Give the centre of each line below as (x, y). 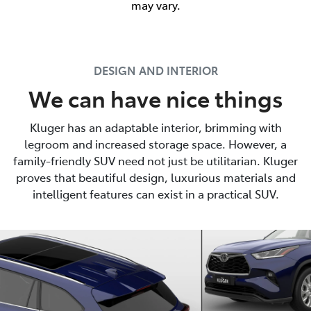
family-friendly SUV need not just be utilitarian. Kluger (155, 160)
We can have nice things (155, 98)
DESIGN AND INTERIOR (155, 70)
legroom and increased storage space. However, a (155, 143)
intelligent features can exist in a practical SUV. (155, 193)
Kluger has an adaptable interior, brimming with (155, 127)
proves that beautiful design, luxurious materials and (155, 177)
